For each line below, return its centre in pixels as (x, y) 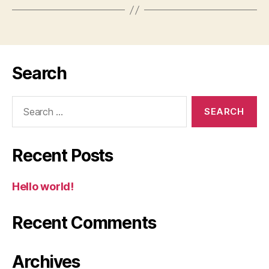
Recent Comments (84, 223)
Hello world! (43, 187)
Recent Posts (63, 156)
